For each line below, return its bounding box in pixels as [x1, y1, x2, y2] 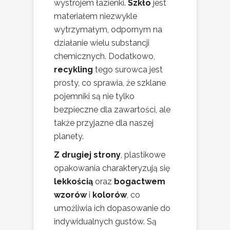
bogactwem [114, 177, 165, 187]
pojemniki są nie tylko [54, 91, 135, 102]
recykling [54, 65, 93, 75]
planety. [54, 131, 84, 142]
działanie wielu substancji [54, 38, 149, 48]
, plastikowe [121, 150, 165, 160]
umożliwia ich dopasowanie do [54, 203, 170, 214]
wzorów [54, 190, 87, 200]
